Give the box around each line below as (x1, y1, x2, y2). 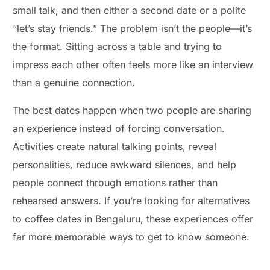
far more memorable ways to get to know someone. (13, 231, 250, 243)
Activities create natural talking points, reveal (13, 140, 217, 153)
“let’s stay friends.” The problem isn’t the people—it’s (13, 22, 253, 35)
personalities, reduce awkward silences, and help (13, 159, 237, 171)
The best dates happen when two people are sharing (13, 104, 252, 117)
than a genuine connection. (13, 77, 136, 89)
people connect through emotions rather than (13, 177, 218, 189)
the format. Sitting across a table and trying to (13, 40, 222, 53)
